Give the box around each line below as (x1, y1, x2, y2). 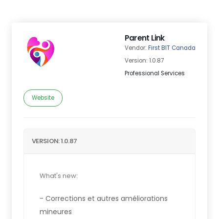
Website (32, 94, 54, 102)
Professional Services (125, 69, 185, 77)
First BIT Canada (148, 44, 196, 52)
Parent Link (125, 33, 165, 43)
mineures (40, 207, 72, 217)
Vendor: (125, 44, 148, 52)
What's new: (40, 171, 78, 180)
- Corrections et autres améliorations (40, 194, 168, 203)
